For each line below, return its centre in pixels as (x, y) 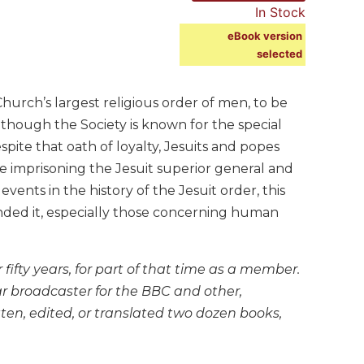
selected (279, 53)
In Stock (280, 12)
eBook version (265, 35)
